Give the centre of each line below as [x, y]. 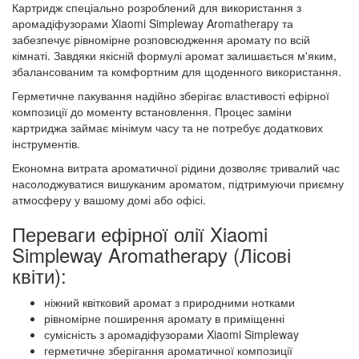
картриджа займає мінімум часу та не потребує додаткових [167, 127]
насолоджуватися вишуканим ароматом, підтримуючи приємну [178, 184]
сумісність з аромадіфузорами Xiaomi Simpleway [171, 334]
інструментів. [46, 143]
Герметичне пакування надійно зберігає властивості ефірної [171, 95]
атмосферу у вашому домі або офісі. [109, 200]
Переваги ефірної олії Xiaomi [140, 234]
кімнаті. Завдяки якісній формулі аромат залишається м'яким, [174, 55]
